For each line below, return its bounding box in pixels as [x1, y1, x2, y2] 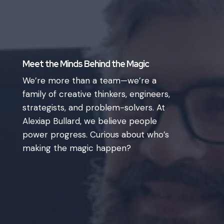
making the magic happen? [22, 142, 131, 153]
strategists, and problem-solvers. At [22, 101, 165, 113]
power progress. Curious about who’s [22, 128, 169, 140]
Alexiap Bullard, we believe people [22, 115, 157, 126]
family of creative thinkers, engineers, [22, 88, 170, 99]
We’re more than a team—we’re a [22, 74, 156, 86]
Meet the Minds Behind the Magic [22, 57, 149, 69]
